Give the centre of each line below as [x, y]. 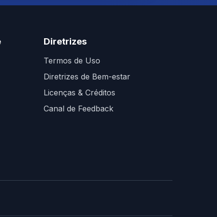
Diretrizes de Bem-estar [87, 77]
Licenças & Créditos [79, 93]
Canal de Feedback [78, 108]
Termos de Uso [72, 61]
